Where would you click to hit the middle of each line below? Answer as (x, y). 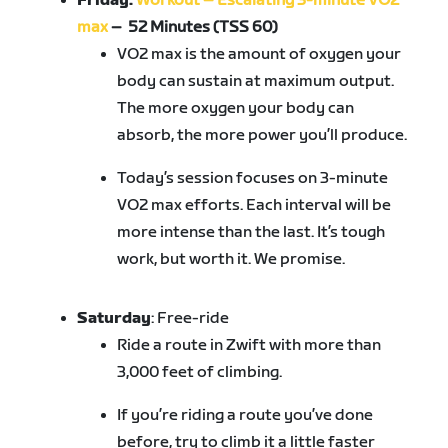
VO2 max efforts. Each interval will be (254, 206)
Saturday (114, 319)
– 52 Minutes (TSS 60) (193, 28)
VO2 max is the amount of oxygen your (259, 55)
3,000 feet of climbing (198, 373)
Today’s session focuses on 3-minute (253, 179)
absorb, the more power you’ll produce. (262, 136)
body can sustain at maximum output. (256, 82)
